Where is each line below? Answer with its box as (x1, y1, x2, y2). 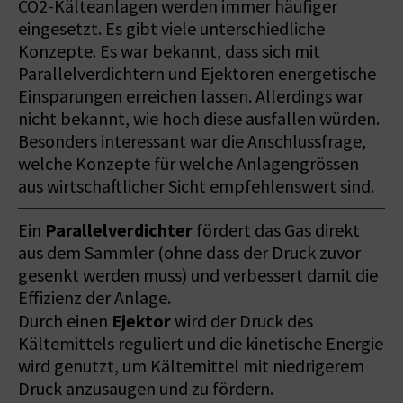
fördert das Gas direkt (193, 219, 360, 242)
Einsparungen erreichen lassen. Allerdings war (18, 85, 363, 108)
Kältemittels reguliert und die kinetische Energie (18, 332, 383, 355)
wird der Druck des (171, 309, 313, 333)
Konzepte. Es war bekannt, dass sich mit (18, 40, 320, 63)
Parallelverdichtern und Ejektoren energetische (18, 62, 376, 85)
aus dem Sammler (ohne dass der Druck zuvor (18, 241, 361, 264)
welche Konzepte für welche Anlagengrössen (18, 152, 359, 175)
